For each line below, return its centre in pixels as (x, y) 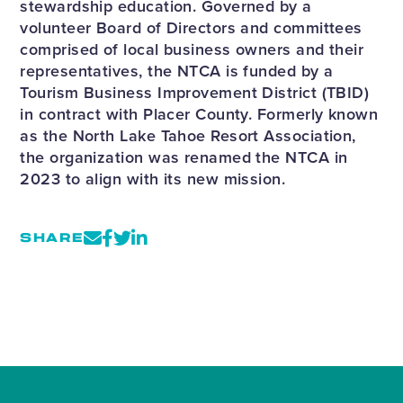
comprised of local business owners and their (192, 50)
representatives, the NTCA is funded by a (177, 72)
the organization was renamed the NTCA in (184, 158)
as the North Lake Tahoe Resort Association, (188, 136)
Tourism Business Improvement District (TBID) (195, 93)
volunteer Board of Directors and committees (191, 28)
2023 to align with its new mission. (153, 179)
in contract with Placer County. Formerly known (199, 115)
